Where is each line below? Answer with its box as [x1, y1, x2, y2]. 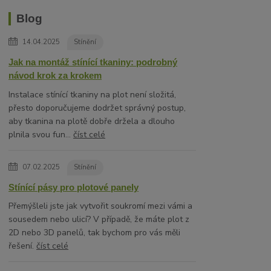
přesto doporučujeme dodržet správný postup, [8, 102, 186, 114]
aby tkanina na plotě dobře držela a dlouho [8, 115, 175, 127]
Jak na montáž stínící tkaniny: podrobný [8, 57, 178, 68]
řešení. [8, 240, 37, 252]
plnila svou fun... [8, 128, 74, 140]
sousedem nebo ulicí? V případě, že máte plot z [8, 214, 190, 226]
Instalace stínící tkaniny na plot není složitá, [8, 88, 177, 100]
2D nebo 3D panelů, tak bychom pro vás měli [8, 227, 181, 239]
